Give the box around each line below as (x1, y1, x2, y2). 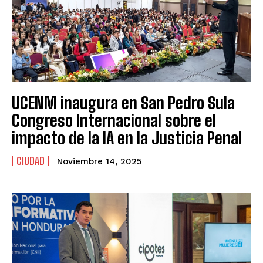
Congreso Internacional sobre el (12, 110, 216, 131)
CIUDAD (16, 154, 45, 168)
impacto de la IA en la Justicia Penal (12, 128, 242, 149)
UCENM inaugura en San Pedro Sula (12, 93, 235, 113)
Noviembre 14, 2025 (57, 156, 141, 167)
